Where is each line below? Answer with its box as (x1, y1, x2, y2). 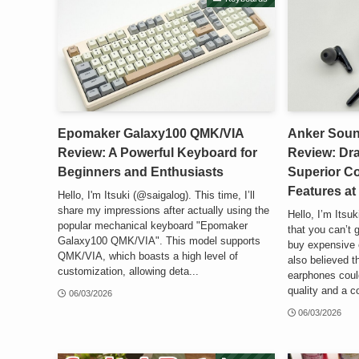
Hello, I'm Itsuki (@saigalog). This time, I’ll (58, 188, 255, 201)
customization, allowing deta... (58, 264, 199, 277)
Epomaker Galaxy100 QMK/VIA (58, 127, 244, 141)
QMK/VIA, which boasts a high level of (58, 249, 238, 262)
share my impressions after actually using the (58, 204, 269, 216)
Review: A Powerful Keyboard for (58, 146, 257, 160)
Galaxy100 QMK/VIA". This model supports (58, 234, 260, 247)
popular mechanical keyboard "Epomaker (58, 219, 248, 232)
